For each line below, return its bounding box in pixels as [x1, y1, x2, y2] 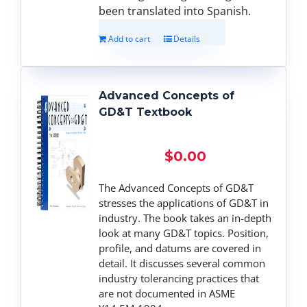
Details [173, 32, 201, 45]
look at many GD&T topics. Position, [99, 225, 269, 240]
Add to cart [108, 32, 151, 45]
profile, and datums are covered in [99, 241, 262, 255]
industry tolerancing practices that [99, 271, 260, 285]
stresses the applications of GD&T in [99, 195, 269, 210]
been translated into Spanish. [99, 3, 254, 19]
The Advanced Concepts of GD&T [99, 180, 254, 195]
